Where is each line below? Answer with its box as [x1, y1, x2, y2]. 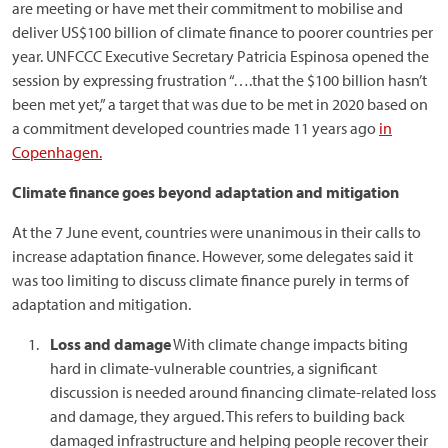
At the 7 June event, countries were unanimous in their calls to [12, 222, 421, 242]
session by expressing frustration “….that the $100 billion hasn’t [12, 70, 427, 90]
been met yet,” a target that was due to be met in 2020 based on [12, 94, 428, 114]
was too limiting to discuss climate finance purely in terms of [12, 270, 409, 290]
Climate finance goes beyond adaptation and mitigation [12, 182, 399, 202]
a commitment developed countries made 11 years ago [12, 118, 379, 138]
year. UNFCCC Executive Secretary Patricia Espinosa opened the [12, 46, 429, 66]
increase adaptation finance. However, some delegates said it [12, 246, 413, 266]
